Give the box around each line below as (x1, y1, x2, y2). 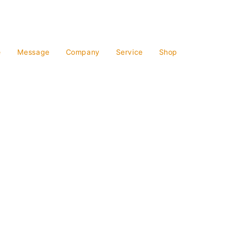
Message (17, 48, 50, 56)
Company (65, 48, 100, 56)
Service (116, 48, 143, 56)
